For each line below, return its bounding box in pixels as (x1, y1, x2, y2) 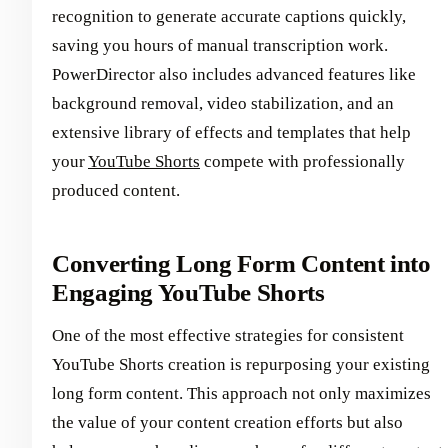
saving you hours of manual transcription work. (52, 36, 388, 56)
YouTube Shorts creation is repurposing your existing (52, 354, 430, 374)
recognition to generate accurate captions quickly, (52, 7, 406, 27)
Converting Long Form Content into (52, 250, 431, 278)
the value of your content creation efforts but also (52, 412, 403, 432)
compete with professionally (200, 152, 405, 172)
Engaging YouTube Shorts (52, 279, 325, 307)
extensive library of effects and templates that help (52, 123, 411, 143)
